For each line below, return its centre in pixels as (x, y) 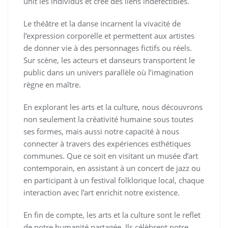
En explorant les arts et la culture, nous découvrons (113, 107)
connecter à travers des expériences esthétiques (107, 144)
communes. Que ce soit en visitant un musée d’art (111, 156)
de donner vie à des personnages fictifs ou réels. (108, 48)
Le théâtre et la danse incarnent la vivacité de (102, 23)
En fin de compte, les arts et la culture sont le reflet (112, 215)
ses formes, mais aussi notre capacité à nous (101, 131)
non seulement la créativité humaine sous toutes (108, 119)
